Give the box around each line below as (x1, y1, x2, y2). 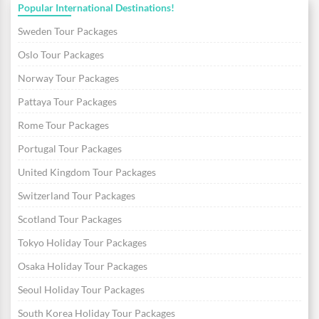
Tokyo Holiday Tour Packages (18, 236, 147, 249)
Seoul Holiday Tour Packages (18, 283, 145, 296)
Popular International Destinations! (18, 1, 174, 14)
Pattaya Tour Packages (18, 95, 117, 108)
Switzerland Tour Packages (18, 189, 135, 202)
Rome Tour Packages (18, 119, 109, 132)
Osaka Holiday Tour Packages (18, 260, 147, 273)
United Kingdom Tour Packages (18, 166, 156, 179)
